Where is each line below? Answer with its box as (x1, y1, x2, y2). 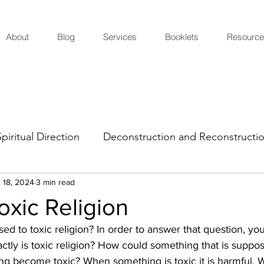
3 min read (36, 177, 75, 187)
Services (103, 31, 137, 42)
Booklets (164, 31, 199, 42)
